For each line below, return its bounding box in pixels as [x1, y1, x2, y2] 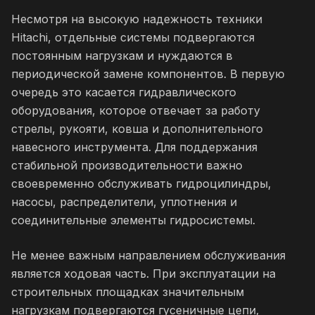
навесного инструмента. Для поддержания [11, 140, 257, 155]
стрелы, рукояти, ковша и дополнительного [11, 122, 263, 136]
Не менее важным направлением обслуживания [11, 248, 285, 263]
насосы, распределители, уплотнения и [11, 195, 237, 210]
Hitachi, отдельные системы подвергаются [11, 30, 255, 45]
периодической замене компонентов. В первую [11, 67, 285, 82]
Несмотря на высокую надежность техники [11, 12, 262, 27]
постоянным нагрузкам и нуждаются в [11, 49, 233, 63]
